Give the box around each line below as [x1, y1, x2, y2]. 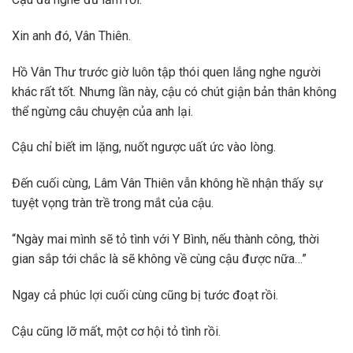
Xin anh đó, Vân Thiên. [12, 28, 131, 43]
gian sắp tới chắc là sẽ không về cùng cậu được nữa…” [12, 251, 307, 266]
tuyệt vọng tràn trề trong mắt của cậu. [12, 195, 214, 211]
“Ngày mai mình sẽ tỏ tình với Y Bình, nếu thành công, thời [12, 231, 319, 247]
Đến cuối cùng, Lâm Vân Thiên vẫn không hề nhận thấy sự [12, 176, 323, 191]
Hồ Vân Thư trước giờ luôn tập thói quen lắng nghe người [12, 64, 321, 80]
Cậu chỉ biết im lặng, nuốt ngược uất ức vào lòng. [12, 139, 276, 155]
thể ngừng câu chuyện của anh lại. [12, 103, 193, 119]
